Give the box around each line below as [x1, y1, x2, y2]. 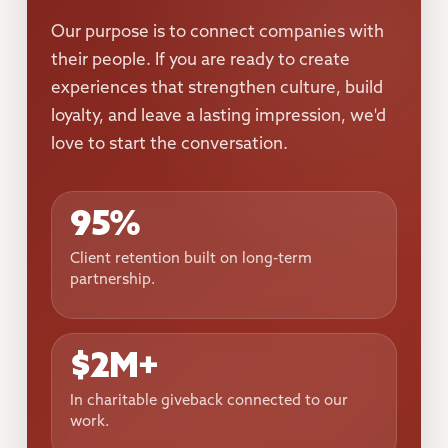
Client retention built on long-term [69, 250, 312, 269]
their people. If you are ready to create [50, 50, 350, 72]
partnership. [69, 271, 155, 290]
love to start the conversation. [50, 134, 288, 156]
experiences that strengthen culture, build [50, 78, 383, 100]
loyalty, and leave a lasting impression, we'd [50, 106, 386, 128]
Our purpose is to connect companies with [50, 22, 384, 44]
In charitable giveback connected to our [69, 392, 348, 411]
